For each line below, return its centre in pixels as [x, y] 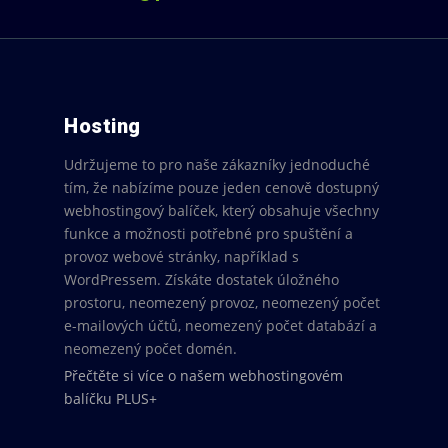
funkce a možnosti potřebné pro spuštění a [208, 233]
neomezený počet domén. [150, 348]
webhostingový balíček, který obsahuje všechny [221, 210]
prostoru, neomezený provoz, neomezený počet [222, 302]
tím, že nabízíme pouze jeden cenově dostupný [221, 187]
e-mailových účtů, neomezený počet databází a [220, 325]
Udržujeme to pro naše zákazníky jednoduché [217, 164]
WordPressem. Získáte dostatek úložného [201, 279]
